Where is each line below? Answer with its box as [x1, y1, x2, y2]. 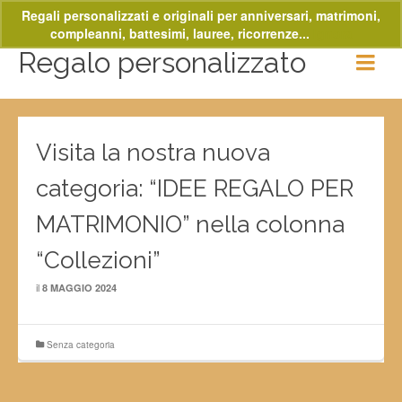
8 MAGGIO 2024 [42, 281, 117, 294]
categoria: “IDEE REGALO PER [36, 175, 354, 202]
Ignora [312, 24, 353, 42]
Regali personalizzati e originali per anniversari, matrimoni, [22, 6, 380, 24]
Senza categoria [47, 338, 115, 351]
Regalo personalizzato [18, 46, 306, 79]
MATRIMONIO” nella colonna [36, 211, 345, 238]
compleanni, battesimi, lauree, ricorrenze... [49, 24, 313, 42]
